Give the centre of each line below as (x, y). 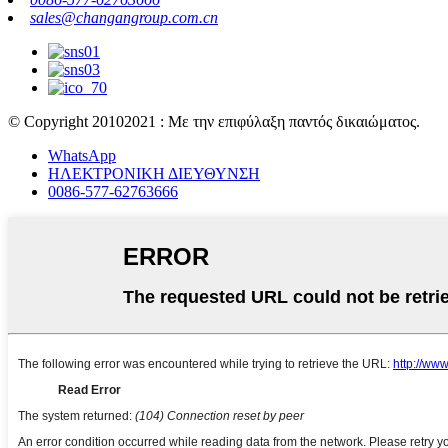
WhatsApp (82, 155)
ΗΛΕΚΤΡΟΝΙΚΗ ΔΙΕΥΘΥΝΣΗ (154, 173)
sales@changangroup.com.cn (124, 17)
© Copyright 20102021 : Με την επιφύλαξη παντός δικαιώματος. (214, 121)
